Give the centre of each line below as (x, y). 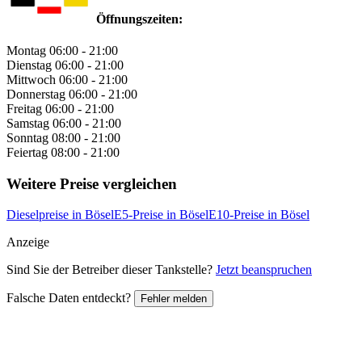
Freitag (24, 109)
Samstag (28, 124)
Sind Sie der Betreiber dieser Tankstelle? (111, 270)
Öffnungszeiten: (139, 19)
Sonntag (27, 138)
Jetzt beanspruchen (264, 270)
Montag (26, 51)
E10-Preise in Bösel (259, 215)
